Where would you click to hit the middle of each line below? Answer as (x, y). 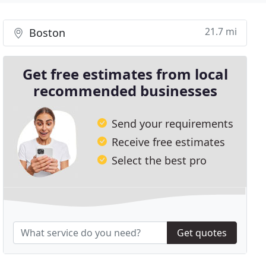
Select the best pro (159, 160)
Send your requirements (173, 123)
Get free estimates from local (125, 74)
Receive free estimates (169, 142)
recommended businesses (125, 91)
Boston (46, 33)
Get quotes (202, 233)
